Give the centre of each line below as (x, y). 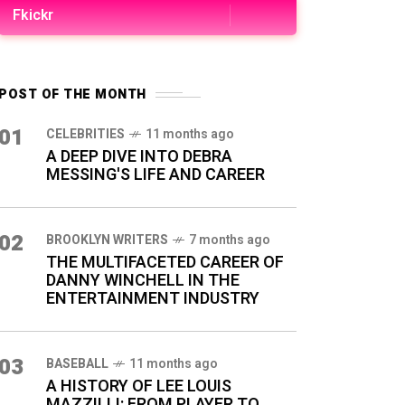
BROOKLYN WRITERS (107, 240)
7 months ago (230, 240)
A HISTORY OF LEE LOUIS (139, 386)
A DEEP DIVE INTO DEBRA (139, 157)
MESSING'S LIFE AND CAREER (155, 175)
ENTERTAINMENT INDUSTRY (153, 299)
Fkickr (33, 15)
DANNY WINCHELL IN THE (143, 281)
